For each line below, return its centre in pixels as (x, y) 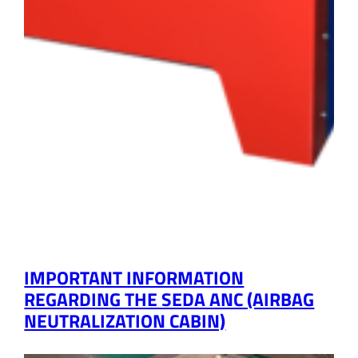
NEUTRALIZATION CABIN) (125, 321)
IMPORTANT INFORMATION (134, 278)
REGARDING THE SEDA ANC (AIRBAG (169, 300)
